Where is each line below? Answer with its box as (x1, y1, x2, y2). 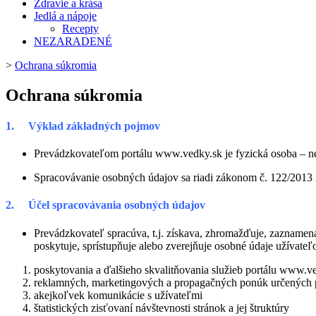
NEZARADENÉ (34, 35, 112, 47)
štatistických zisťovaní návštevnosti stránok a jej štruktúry (34, 301, 289, 314)
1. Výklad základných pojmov (6, 119, 160, 132)
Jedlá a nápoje (34, 9, 97, 22)
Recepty (62, 22, 99, 35)
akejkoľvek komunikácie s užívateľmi (34, 288, 202, 301)
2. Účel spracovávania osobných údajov (6, 199, 205, 212)
